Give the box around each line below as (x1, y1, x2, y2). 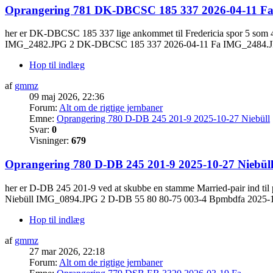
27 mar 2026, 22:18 (29, 246, 105, 257)
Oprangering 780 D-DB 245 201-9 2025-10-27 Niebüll (57, 113, 270, 124)
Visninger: (29, 135, 71, 146)
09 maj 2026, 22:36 (29, 91, 104, 102)
